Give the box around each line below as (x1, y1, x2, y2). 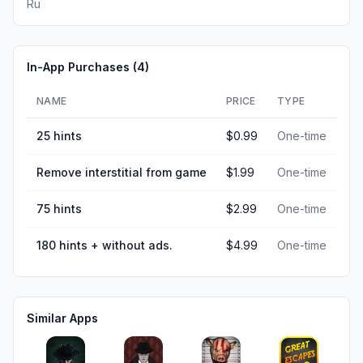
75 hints (36, 202, 82, 216)
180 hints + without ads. (36, 238, 173, 252)
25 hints (36, 129, 82, 143)
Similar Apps (27, 311, 98, 325)
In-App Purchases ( (27, 60, 137, 74)
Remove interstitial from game (36, 165, 207, 179)
